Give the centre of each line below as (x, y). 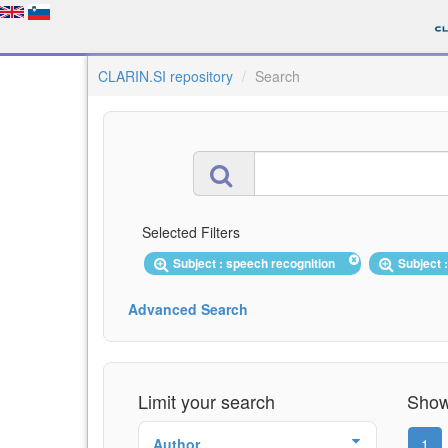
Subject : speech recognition (257, 263)
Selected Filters (191, 232)
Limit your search (206, 400)
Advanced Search (188, 308)
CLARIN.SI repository (165, 76)
